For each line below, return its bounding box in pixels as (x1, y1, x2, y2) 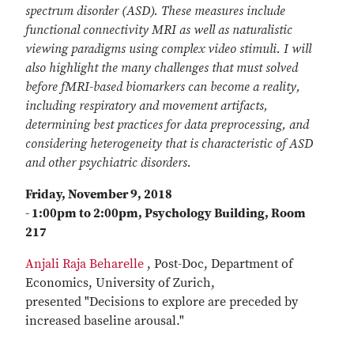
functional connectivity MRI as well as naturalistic (25, 22, 292, 38)
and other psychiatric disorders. (25, 155, 194, 171)
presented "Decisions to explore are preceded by (25, 294, 298, 310)
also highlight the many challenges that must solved (25, 60, 298, 76)
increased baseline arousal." (25, 313, 184, 329)
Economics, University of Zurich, (25, 275, 215, 291)
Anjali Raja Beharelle (25, 256, 144, 272)
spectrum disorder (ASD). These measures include (25, 3, 285, 19)
